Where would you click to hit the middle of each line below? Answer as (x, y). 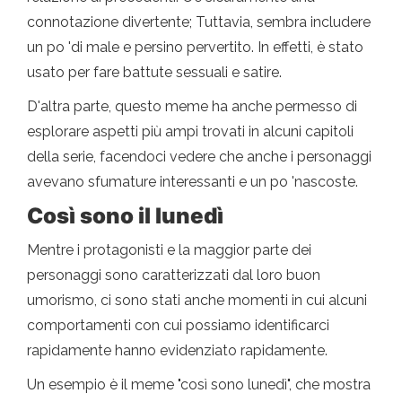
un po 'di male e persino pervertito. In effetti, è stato (195, 47)
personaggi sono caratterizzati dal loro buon (174, 275)
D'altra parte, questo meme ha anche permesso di (192, 106)
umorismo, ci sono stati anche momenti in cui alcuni (197, 300)
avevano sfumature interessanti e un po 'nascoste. (192, 181)
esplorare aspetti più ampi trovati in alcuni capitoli (190, 131)
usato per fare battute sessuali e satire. (154, 72)
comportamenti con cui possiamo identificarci (178, 325)
